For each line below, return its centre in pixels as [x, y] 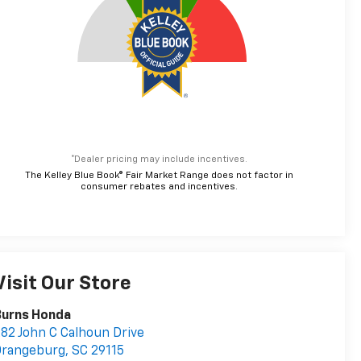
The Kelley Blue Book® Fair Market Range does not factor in [160, 175]
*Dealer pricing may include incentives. [160, 159]
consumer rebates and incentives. [160, 187]
